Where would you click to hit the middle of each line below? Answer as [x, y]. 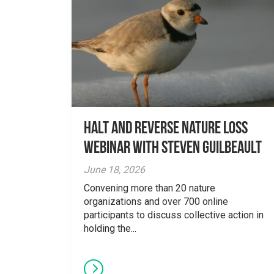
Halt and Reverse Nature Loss [166, 129]
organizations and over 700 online [156, 202]
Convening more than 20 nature [150, 188]
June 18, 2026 [114, 170]
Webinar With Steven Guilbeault [173, 149]
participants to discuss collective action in [174, 215]
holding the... [110, 228]
